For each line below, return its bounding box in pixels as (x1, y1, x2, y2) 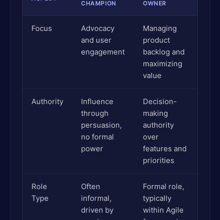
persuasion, (81, 120, 122, 130)
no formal (81, 132, 114, 141)
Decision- (143, 97, 177, 106)
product (143, 35, 170, 45)
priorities (143, 156, 174, 165)
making (143, 109, 168, 118)
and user (81, 35, 111, 45)
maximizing (143, 59, 182, 68)
